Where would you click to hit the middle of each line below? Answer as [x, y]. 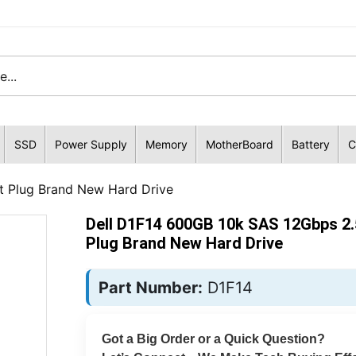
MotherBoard [239, 144]
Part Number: [150, 288]
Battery [310, 144]
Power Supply [91, 144]
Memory [166, 144]
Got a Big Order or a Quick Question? [213, 339]
